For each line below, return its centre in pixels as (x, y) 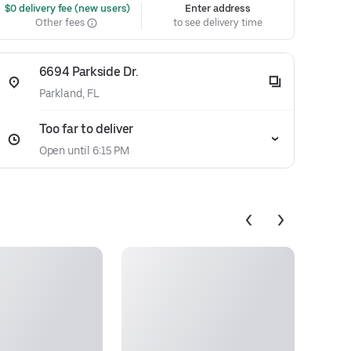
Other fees (61, 22)
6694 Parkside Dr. (89, 72)
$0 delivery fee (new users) (66, 8)
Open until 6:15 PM (84, 150)
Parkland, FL (69, 93)
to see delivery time (218, 22)
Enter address (218, 8)
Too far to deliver (86, 129)
